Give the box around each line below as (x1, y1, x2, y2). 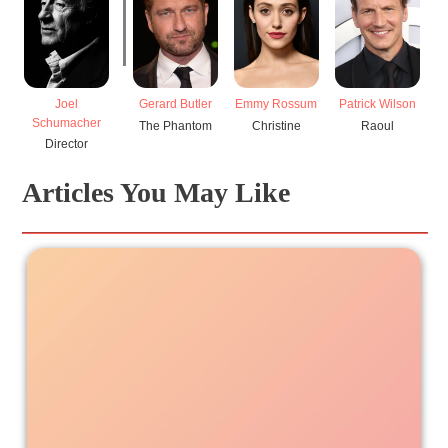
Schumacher (32, 115, 102, 130)
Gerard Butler (139, 96, 213, 111)
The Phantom (139, 118, 213, 133)
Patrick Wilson (338, 96, 416, 111)
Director (45, 137, 89, 152)
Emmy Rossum (235, 96, 318, 111)
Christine (251, 118, 301, 133)
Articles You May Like (22, 177, 291, 209)
